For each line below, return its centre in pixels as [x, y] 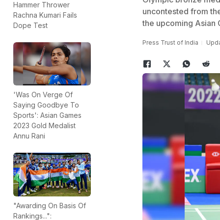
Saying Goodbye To [46, 105]
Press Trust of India [170, 42]
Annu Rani [29, 136]
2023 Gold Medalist [44, 126]
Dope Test [30, 25]
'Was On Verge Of [43, 95]
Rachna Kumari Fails [45, 15]
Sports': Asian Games [47, 115]
